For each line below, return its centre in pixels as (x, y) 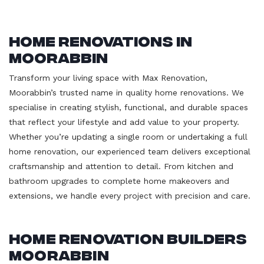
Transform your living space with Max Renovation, (108, 77)
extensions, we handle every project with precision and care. (130, 195)
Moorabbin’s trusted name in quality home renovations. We (126, 92)
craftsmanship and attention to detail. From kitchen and (121, 166)
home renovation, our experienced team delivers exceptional (130, 151)
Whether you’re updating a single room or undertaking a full (128, 136)
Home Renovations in (100, 39)
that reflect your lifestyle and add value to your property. (124, 122)
